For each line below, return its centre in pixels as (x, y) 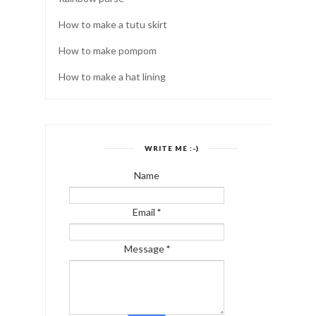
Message (145, 248)
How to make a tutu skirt (113, 24)
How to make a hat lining (112, 76)
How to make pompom (108, 50)
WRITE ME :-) (171, 148)
